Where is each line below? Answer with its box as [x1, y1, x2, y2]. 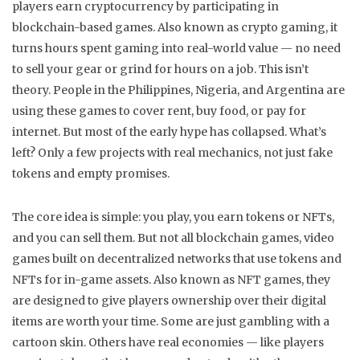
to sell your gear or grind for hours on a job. [12, 62, 256, 76]
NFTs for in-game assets [12, 272, 149, 287]
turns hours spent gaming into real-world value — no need [12, 41, 341, 55]
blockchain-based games [12, 20, 153, 35]
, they [301, 272, 330, 287]
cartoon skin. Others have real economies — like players [12, 335, 324, 350]
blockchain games [196, 231, 299, 245]
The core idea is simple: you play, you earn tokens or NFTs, [12, 210, 334, 224]
